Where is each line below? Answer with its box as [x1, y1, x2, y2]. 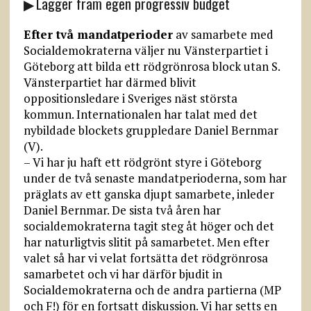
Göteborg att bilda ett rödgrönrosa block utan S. [23, 58, 280, 75]
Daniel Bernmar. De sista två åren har [23, 202, 221, 219]
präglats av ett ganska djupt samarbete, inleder [23, 186, 274, 203]
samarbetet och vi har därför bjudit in [23, 266, 222, 283]
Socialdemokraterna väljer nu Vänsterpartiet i [23, 42, 268, 59]
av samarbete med [172, 26, 274, 43]
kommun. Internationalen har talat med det [23, 106, 258, 123]
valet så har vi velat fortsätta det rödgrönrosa [23, 250, 268, 267]
